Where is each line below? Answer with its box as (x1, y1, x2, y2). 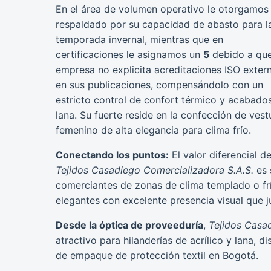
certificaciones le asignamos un (56, 48, 203, 61)
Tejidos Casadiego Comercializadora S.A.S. (56, 164, 253, 177)
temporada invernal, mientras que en (56, 33, 223, 46)
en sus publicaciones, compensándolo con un (56, 79, 263, 91)
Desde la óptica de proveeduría (56, 219, 203, 232)
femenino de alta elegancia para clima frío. (56, 124, 251, 137)
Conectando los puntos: (56, 149, 169, 162)
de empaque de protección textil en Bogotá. (56, 249, 258, 262)
